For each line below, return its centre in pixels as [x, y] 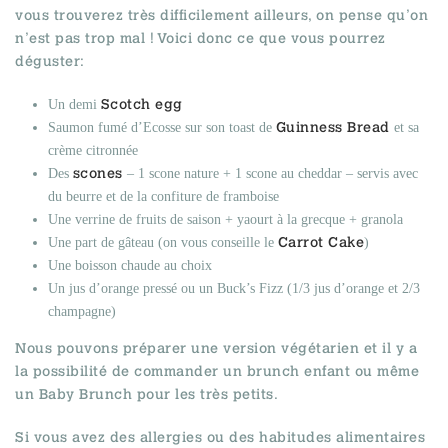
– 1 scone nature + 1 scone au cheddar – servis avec [270, 174]
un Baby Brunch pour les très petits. [149, 394]
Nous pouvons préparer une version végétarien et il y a [216, 348]
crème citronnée [92, 151]
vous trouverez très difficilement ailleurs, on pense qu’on [221, 15]
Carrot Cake [321, 242]
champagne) [81, 312]
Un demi [74, 105]
